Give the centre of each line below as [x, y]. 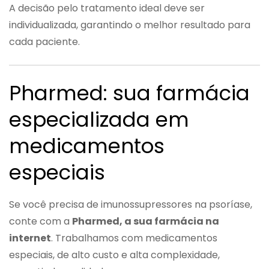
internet [30, 238]
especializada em [99, 119]
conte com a [41, 221]
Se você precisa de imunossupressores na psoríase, [131, 204]
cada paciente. [44, 41]
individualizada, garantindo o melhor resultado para [130, 25]
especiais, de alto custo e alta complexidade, [114, 255]
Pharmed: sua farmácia [129, 93]
